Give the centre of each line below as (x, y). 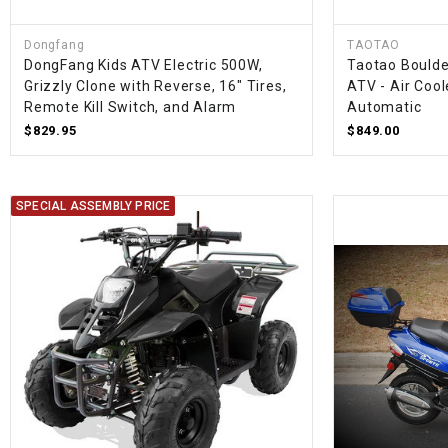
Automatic (384, 107)
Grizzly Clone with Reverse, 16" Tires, (155, 86)
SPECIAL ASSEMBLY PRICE (93, 206)
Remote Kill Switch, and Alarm (130, 107)
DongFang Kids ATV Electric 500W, (143, 65)
